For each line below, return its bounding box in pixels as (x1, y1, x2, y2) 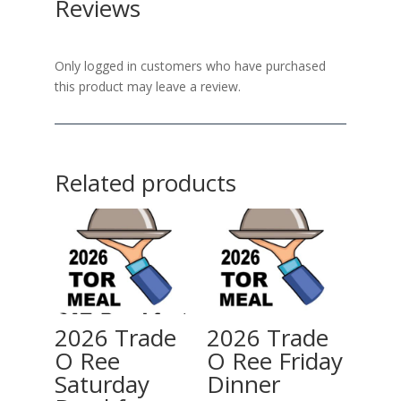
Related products (54, 166, 236, 200)
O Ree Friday (206, 344, 343, 377)
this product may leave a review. (54, 78, 241, 96)
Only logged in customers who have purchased (54, 57, 326, 75)
